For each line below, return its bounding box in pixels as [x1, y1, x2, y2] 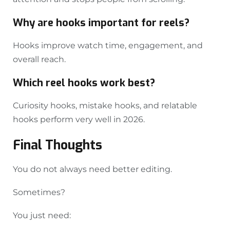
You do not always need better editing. [13, 164, 172, 175]
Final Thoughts [13, 137, 102, 154]
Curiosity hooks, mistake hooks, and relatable [13, 101, 197, 111]
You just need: [13, 210, 71, 221]
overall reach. [13, 54, 66, 65]
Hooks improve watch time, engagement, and [13, 41, 203, 51]
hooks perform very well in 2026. [13, 114, 145, 125]
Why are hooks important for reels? [13, 16, 189, 30]
